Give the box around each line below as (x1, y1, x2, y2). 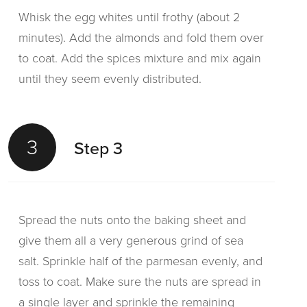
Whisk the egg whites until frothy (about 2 (19, 8, 240, 26)
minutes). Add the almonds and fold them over (19, 29, 264, 47)
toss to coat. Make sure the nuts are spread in (19, 273, 261, 291)
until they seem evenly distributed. (19, 70, 201, 88)
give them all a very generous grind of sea (19, 232, 243, 249)
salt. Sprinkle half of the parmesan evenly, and (19, 252, 262, 270)
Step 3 (74, 135, 123, 161)
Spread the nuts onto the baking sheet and (19, 211, 246, 229)
